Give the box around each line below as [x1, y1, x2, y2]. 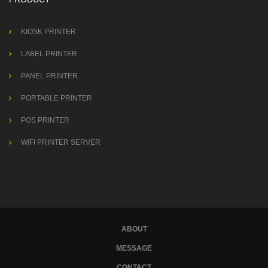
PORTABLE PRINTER [21, 93, 92, 102]
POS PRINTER [21, 115, 69, 124]
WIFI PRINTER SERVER [21, 138, 100, 147]
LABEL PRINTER [21, 49, 77, 58]
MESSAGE [116, 243, 152, 252]
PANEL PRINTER [21, 71, 78, 80]
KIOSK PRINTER [21, 27, 76, 36]
